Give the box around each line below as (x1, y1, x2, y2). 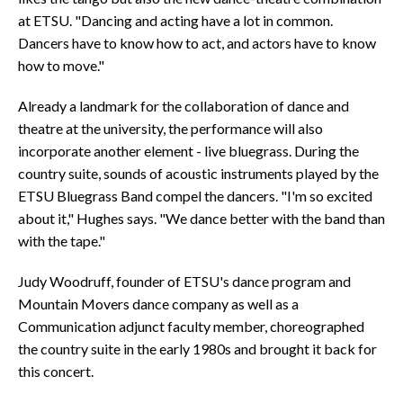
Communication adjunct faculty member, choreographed (18, 318, 364, 335)
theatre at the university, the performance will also (18, 120, 323, 137)
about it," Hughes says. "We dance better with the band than (18, 210, 385, 227)
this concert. (18, 363, 94, 380)
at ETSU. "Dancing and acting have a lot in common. (18, 12, 333, 29)
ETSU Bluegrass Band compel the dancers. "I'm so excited (18, 187, 372, 204)
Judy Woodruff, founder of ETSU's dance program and (18, 273, 351, 290)
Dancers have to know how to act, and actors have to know (18, 34, 376, 51)
